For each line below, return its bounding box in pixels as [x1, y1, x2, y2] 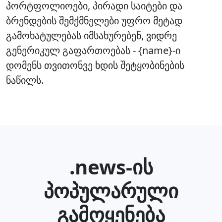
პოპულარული [44, 177, 178, 204]
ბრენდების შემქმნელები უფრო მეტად [6, 14, 182, 27]
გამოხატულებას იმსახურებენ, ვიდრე [6, 29, 177, 42]
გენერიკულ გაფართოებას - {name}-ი [6, 44, 180, 57]
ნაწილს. [6, 73, 44, 87]
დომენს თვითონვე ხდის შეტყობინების [6, 58, 184, 72]
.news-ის [69, 153, 153, 180]
